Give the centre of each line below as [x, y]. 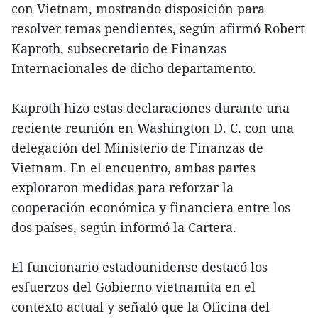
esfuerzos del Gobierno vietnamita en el [133, 287]
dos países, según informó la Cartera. [124, 227]
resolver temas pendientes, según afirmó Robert [158, 29]
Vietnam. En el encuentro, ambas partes [133, 168]
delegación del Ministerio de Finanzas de [137, 148]
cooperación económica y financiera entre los [151, 208]
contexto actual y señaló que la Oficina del [141, 307]
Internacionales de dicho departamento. [134, 68]
